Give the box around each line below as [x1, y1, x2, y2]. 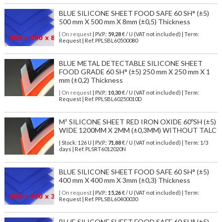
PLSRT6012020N [85, 146, 126, 153]
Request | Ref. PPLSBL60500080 [58, 37, 138, 44]
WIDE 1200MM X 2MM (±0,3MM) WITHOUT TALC [58, 126, 217, 135]
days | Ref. [58, 146, 85, 153]
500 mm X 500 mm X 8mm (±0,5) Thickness [58, 17, 190, 26]
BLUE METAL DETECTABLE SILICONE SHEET [58, 59, 203, 68]
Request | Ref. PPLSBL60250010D [58, 96, 142, 103]
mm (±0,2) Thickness [58, 76, 123, 85]
